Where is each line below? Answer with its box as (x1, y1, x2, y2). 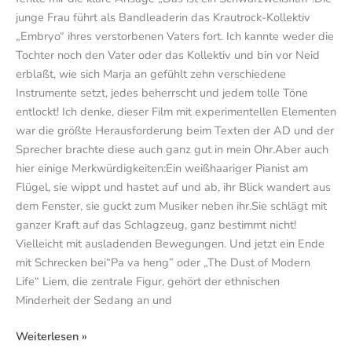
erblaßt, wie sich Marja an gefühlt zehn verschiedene (16, 66, 286, 82)
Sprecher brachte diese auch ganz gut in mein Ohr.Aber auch (16, 141, 328, 158)
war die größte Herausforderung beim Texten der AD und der (16, 123, 334, 139)
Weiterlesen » (16, 328, 87, 344)
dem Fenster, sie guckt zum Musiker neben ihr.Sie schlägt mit (16, 198, 327, 214)
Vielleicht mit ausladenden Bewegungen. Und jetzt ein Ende (16, 236, 324, 252)
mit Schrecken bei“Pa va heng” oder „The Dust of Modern (16, 255, 310, 271)
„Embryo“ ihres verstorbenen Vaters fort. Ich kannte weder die (16, 28, 334, 45)
